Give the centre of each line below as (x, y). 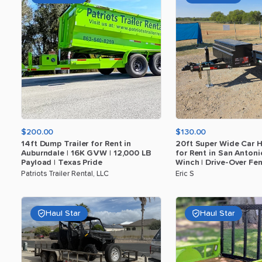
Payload (37, 163)
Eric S (185, 174)
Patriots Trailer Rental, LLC (65, 174)
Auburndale (43, 153)
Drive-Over (226, 163)
